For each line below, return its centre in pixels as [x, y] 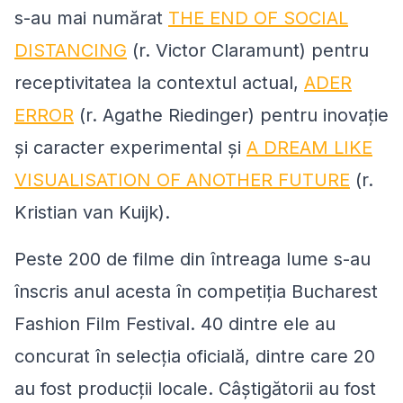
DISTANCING [71, 51]
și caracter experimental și [130, 148]
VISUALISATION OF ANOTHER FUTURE [182, 180]
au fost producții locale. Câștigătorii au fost [195, 389]
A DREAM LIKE [309, 148]
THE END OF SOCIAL [258, 18]
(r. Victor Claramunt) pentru [248, 51]
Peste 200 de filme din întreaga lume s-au [193, 260]
